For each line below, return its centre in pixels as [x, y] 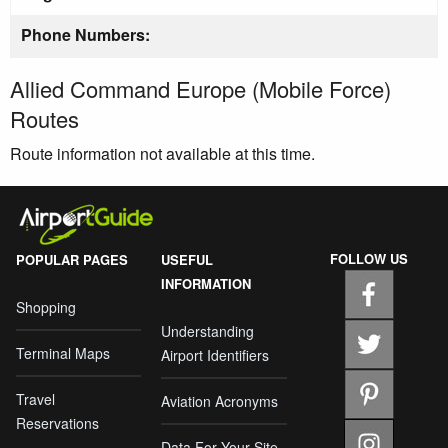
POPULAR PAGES [72, 259]
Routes [44, 118]
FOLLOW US [369, 258]
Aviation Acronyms [220, 400]
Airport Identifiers [215, 354]
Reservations [57, 422]
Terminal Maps [63, 352]
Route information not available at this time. [162, 153]
